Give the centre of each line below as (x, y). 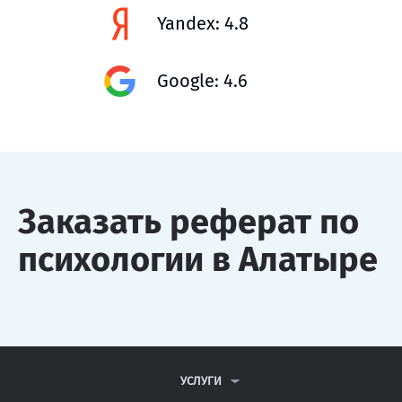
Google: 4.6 (202, 81)
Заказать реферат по (188, 221)
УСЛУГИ (201, 381)
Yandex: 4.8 (203, 23)
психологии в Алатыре (198, 259)
